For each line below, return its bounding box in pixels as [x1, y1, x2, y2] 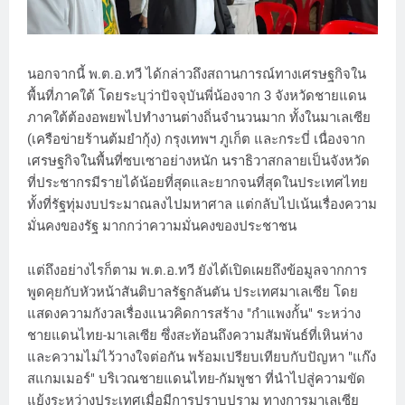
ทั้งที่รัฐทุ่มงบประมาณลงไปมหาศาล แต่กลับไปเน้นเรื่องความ [27, 195, 377, 212]
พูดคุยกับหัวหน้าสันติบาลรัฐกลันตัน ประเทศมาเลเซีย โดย [27, 283, 358, 300]
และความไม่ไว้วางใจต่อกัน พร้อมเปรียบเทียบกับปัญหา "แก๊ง [27, 348, 376, 365]
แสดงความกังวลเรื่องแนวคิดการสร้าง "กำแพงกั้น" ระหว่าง [27, 305, 361, 322]
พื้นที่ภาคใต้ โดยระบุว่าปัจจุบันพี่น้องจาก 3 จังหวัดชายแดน [27, 87, 366, 104]
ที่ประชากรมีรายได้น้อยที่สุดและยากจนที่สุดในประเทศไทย [27, 174, 368, 191]
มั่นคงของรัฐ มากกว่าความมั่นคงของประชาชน [27, 217, 297, 234]
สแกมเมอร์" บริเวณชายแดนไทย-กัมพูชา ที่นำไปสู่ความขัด [27, 370, 365, 387]
